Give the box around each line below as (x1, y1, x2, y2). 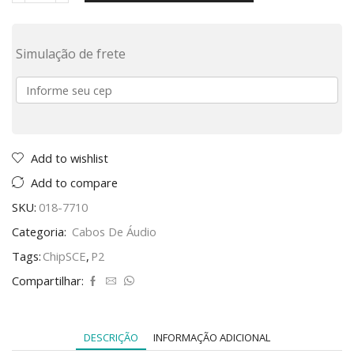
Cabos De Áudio (72, 223, 156, 239)
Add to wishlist (31, 149, 108, 166)
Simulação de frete (16, 44, 126, 62)
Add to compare (31, 174, 118, 190)
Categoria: (12, 223, 70, 239)
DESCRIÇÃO (84, 330, 138, 345)
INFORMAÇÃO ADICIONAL (153, 330, 270, 345)
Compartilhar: (12, 272, 84, 288)
